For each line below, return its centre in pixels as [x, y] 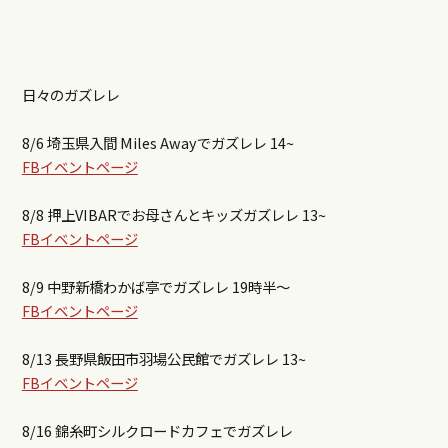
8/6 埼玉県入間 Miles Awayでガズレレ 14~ [157, 143]
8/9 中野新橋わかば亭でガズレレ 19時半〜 [155, 287]
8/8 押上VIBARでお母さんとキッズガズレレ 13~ [173, 215]
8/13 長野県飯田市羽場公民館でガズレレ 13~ [163, 359]
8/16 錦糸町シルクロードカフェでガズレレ [157, 431]
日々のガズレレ [70, 95]
